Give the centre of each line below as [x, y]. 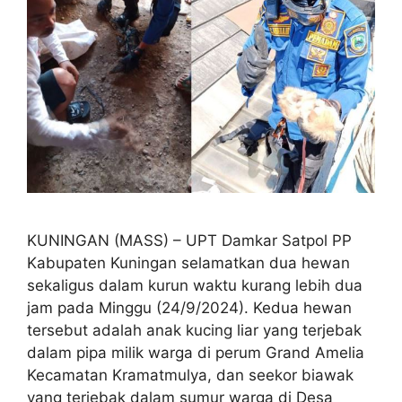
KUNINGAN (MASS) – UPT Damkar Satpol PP [189, 241]
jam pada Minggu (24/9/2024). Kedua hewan [189, 308]
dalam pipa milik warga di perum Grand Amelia [196, 353]
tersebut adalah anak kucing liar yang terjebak [194, 331]
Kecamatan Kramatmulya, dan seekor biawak [190, 376]
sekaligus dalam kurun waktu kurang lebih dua [195, 286]
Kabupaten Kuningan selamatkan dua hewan [188, 263]
